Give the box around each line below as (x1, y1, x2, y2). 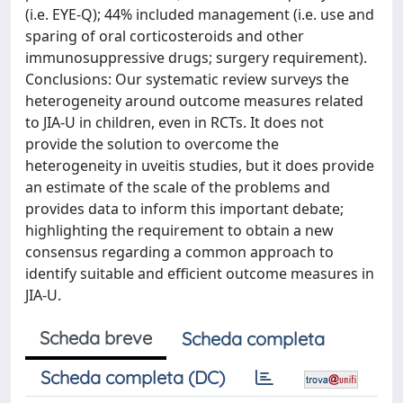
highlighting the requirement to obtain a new (25, 220, 334, 240)
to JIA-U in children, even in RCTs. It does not (25, 112, 324, 132)
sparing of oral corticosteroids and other (25, 26, 304, 46)
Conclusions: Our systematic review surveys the (25, 69, 349, 89)
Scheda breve (40, 327, 152, 349)
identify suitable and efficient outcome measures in (25, 264, 374, 283)
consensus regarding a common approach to (25, 242, 334, 262)
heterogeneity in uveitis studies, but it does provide (25, 156, 374, 175)
